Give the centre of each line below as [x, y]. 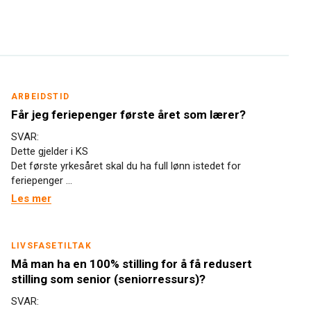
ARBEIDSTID [40, 96]
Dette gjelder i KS [50, 151]
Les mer [31, 199]
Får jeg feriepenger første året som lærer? [128, 115]
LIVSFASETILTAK [51, 246]
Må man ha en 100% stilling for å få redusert [132, 264]
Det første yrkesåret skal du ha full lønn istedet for [126, 166]
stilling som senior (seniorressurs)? [108, 279]
